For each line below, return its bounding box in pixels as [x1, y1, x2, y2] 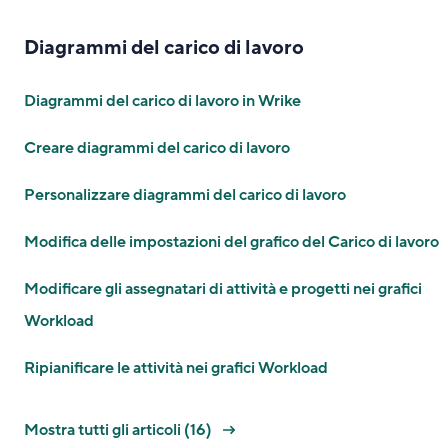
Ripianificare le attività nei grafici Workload [24, 357, 328, 379]
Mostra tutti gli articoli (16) [24, 419, 215, 441]
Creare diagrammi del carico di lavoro [24, 137, 290, 159]
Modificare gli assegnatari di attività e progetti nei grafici [24, 278, 422, 300]
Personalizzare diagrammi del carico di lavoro [24, 184, 346, 206]
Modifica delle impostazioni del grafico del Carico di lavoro [24, 231, 439, 253]
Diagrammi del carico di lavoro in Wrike [24, 90, 301, 112]
